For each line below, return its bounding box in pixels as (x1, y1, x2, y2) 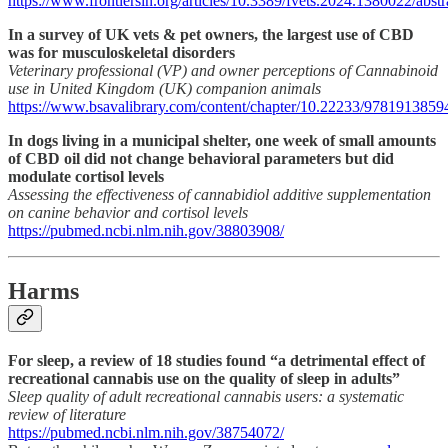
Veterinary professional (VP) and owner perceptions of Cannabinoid (8, 62, 438, 80)
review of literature (8, 406, 126, 424)
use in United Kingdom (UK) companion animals (8, 80, 321, 98)
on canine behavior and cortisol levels (8, 204, 248, 222)
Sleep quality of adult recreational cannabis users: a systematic (8, 388, 404, 406)
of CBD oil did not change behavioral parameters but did (8, 150, 394, 168)
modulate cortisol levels (8, 168, 164, 186)
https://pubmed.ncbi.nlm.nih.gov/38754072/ (8, 424, 284, 442)
